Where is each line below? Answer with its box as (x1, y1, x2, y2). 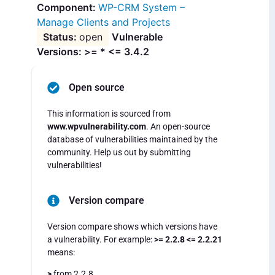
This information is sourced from (47, 109, 171, 119)
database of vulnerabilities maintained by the (47, 134, 217, 145)
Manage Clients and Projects (37, 16, 170, 29)
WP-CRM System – (98, 1, 185, 14)
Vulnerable (112, 31, 163, 44)
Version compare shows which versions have (47, 221, 217, 231)
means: (47, 247, 75, 257)
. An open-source (146, 122, 210, 132)
